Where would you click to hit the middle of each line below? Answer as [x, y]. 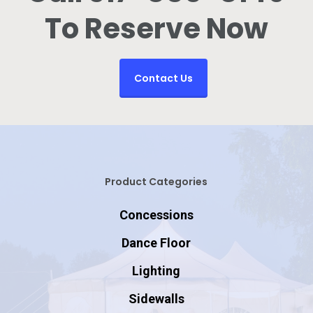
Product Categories [156, 182]
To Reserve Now [156, 29]
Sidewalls [156, 299]
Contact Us [163, 79]
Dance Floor [156, 243]
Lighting [156, 271]
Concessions [156, 215]
